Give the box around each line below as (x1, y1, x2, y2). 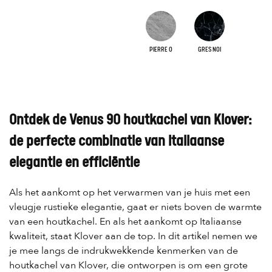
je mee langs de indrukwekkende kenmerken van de (9, 244, 238, 258)
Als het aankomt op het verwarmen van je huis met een (9, 186, 250, 200)
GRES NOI (198, 46, 221, 54)
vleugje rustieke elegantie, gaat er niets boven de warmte (9, 200, 262, 214)
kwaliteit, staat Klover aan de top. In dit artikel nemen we (9, 229, 257, 243)
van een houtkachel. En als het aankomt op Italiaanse (9, 215, 242, 229)
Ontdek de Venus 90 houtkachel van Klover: (9, 112, 251, 129)
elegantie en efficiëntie (9, 154, 140, 171)
